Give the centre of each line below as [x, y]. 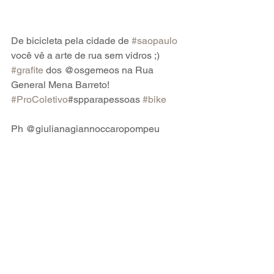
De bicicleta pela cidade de [71, 40]
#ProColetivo [39, 99]
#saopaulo [154, 40]
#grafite [27, 70]
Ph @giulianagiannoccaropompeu [85, 128]
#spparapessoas [105, 99]
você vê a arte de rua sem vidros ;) [87, 55]
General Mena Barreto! [61, 84]
